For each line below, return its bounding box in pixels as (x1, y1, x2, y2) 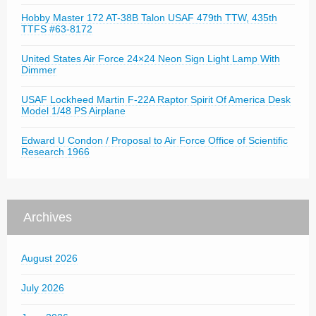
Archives (23, 210, 72, 224)
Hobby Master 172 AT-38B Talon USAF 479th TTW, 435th (21, 12, 277, 23)
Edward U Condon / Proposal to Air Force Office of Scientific (21, 135, 288, 146)
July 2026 (21, 282, 64, 293)
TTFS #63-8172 (21, 23, 92, 35)
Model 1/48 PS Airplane (21, 105, 126, 116)
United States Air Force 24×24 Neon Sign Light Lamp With (21, 53, 280, 64)
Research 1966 (21, 146, 90, 157)
